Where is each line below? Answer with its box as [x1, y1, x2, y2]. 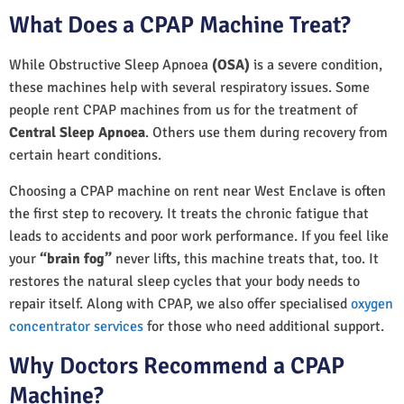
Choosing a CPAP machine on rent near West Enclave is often [9, 181, 386, 200]
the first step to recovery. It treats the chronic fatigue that [9, 204, 369, 223]
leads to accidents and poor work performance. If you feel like [9, 226, 389, 245]
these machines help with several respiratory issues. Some [9, 78, 370, 96]
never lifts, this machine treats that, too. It [112, 249, 379, 268]
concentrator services [9, 317, 143, 335]
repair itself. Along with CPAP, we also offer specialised [9, 294, 351, 313]
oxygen [351, 294, 393, 313]
